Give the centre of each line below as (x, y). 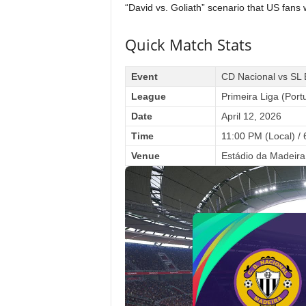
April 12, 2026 (251, 116)
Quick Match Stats (188, 44)
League (148, 96)
